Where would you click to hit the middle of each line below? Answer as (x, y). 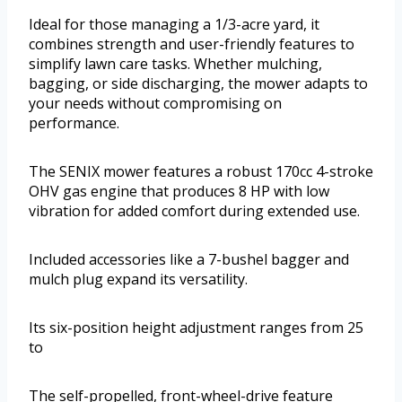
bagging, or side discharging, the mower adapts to (198, 84)
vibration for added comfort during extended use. (194, 211)
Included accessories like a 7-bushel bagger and (189, 260)
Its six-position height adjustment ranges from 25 (196, 328)
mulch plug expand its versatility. (138, 280)
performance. (74, 123)
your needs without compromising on (155, 104)
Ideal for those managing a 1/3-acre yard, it (174, 25)
